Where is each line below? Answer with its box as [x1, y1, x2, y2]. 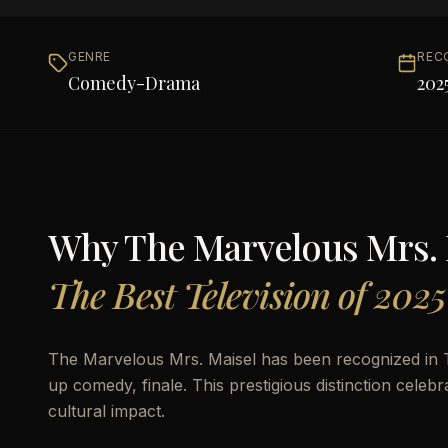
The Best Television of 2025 [48, 270, 446, 318]
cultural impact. [48, 401, 165, 421]
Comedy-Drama [68, 71, 200, 95]
